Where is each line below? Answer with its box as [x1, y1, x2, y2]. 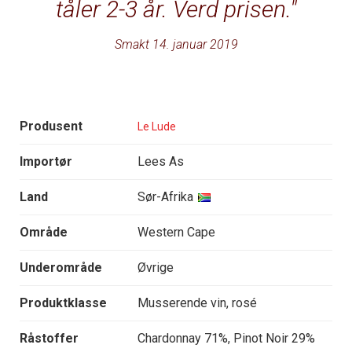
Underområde [20, 260, 102, 276]
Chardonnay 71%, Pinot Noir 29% [137, 331, 315, 346]
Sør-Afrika [137, 189, 193, 205]
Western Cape [137, 225, 215, 240]
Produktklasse [20, 295, 107, 311]
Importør [20, 154, 72, 170]
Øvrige [137, 260, 174, 276]
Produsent [20, 119, 82, 134]
